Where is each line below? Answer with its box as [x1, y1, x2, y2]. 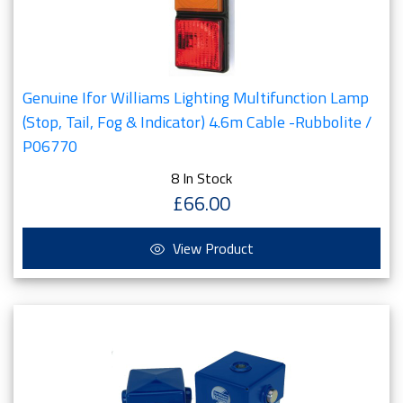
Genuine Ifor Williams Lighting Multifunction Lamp [22, 85, 369, 110]
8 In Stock [171, 167, 232, 189]
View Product [168, 237, 254, 259]
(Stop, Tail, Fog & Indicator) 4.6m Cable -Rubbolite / [22, 110, 372, 134]
